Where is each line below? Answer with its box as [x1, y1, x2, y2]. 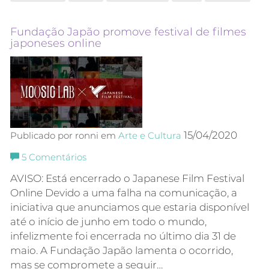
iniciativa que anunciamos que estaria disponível [10, 201, 249, 214]
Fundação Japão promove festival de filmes [10, 25, 246, 39]
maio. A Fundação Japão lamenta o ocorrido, [10, 244, 233, 257]
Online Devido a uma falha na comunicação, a [10, 187, 237, 199]
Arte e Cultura [118, 130, 181, 142]
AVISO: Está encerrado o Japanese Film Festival [10, 172, 244, 185]
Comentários [26, 152, 86, 163]
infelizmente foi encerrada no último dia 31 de [10, 230, 236, 243]
